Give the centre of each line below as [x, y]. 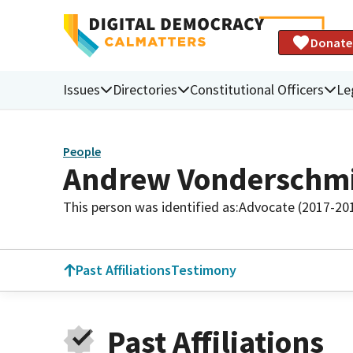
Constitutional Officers [257, 89]
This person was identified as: [151, 206]
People [82, 152]
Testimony [204, 270]
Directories [145, 89]
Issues [82, 89]
